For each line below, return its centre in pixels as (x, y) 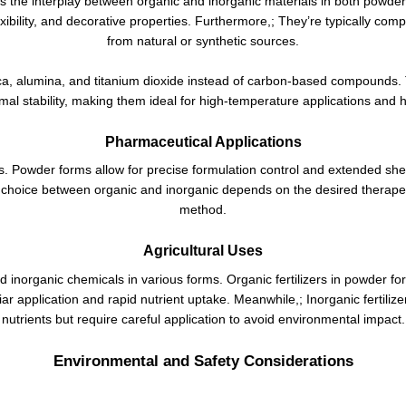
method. (203, 210)
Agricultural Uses (203, 251)
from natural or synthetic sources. (203, 40)
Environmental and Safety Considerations (203, 361)
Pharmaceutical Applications (203, 141)
